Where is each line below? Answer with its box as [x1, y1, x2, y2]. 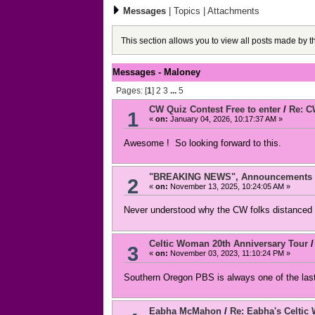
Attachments [207, 6, 259, 16]
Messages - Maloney [112, 67, 200, 78]
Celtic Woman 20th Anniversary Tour [148, 238, 308, 250]
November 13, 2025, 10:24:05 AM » [167, 181, 290, 191]
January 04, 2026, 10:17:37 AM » [167, 115, 283, 124]
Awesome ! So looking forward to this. [123, 137, 281, 148]
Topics [174, 6, 200, 16]
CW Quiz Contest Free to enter [148, 104, 281, 115]
